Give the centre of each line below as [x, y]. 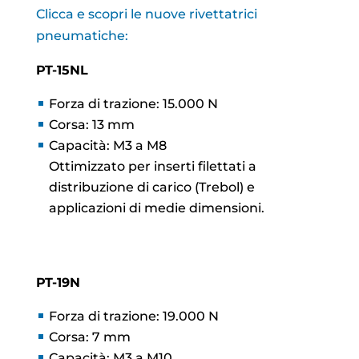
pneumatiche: [82, 35]
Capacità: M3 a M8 [107, 145]
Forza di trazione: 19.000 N [133, 316]
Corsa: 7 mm [89, 337]
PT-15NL [62, 70]
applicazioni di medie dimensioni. [156, 208]
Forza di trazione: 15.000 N [133, 103]
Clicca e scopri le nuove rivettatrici [146, 14]
